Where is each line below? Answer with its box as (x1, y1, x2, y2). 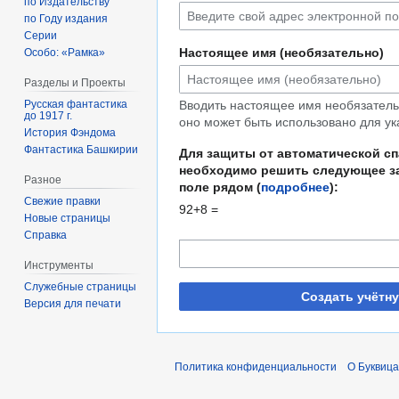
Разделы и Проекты (24, 77, 126, 90)
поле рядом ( (179, 180, 261, 195)
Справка (24, 228, 68, 241)
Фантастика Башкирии (24, 142, 139, 156)
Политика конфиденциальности (175, 361, 337, 374)
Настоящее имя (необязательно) (179, 45, 384, 61)
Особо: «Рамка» (24, 46, 106, 60)
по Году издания (24, 12, 109, 26)
